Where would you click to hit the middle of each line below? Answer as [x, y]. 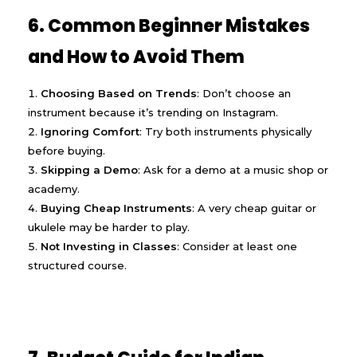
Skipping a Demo [89, 169]
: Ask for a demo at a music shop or [233, 169]
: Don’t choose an [244, 93]
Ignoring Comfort [90, 131]
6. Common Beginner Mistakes [169, 26]
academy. [54, 188]
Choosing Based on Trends [119, 93]
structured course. [77, 265]
